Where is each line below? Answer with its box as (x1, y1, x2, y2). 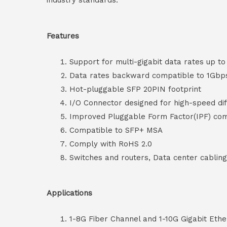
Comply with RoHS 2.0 (69, 139, 152, 149)
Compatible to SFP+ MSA (69, 126, 163, 135)
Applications (47, 188, 92, 198)
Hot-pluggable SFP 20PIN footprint (69, 85, 201, 94)
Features (47, 31, 79, 41)
